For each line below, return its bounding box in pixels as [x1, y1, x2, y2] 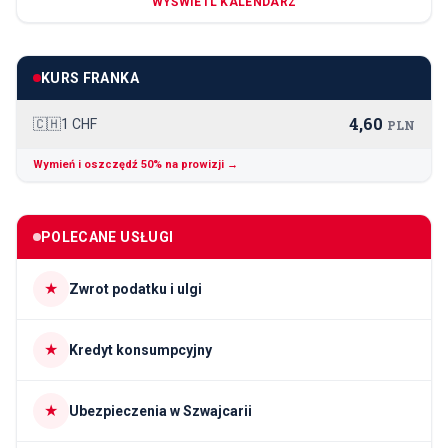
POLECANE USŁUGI [41, 229, 174, 246]
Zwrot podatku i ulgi [69, 281, 202, 298]
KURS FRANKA [41, 70, 139, 87]
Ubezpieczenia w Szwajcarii [69, 403, 252, 420]
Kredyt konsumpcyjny [69, 342, 212, 359]
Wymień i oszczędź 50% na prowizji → [33, 158, 238, 172]
